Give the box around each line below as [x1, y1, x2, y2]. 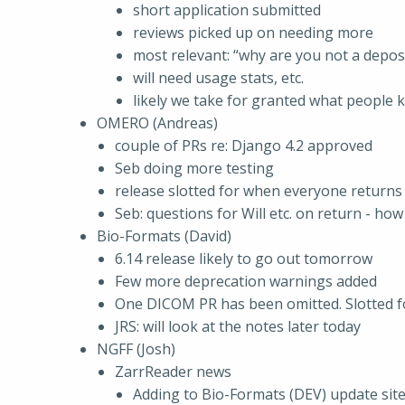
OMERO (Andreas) [97, 113, 218, 133]
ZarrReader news [115, 362, 231, 381]
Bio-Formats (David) [97, 226, 231, 246]
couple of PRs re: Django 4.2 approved [115, 136, 372, 155]
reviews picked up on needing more [133, 23, 373, 42]
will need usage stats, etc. [133, 68, 304, 88]
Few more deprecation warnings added [115, 271, 377, 291]
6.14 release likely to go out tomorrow [115, 249, 372, 268]
